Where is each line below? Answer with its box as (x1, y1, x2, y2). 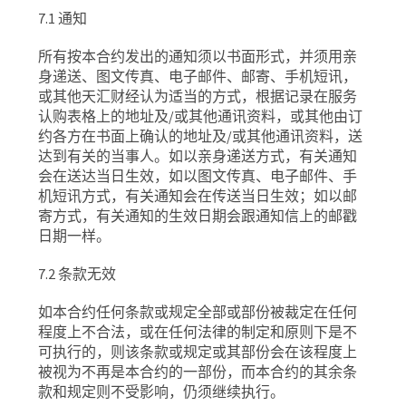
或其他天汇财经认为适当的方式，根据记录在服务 (38, 87, 358, 105)
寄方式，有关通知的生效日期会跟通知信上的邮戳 (38, 207, 358, 225)
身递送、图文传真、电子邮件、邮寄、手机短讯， (38, 67, 358, 85)
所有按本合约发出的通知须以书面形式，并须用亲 (38, 47, 358, 65)
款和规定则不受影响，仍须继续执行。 (38, 382, 285, 401)
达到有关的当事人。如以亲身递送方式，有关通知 (38, 147, 358, 165)
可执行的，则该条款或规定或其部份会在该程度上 (38, 343, 358, 361)
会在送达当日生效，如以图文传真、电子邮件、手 (38, 167, 358, 185)
